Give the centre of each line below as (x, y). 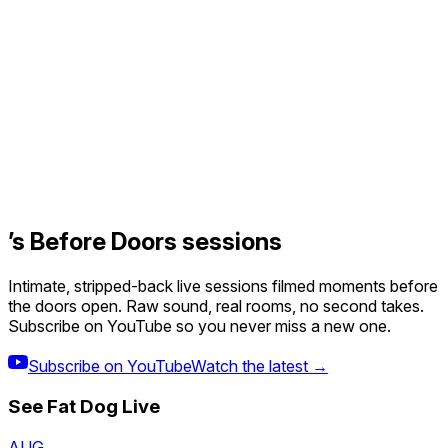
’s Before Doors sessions (145, 242)
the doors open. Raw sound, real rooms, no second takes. (216, 306)
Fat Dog (82, 406)
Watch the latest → (259, 366)
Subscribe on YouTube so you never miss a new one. (199, 326)
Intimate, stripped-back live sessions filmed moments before (223, 286)
